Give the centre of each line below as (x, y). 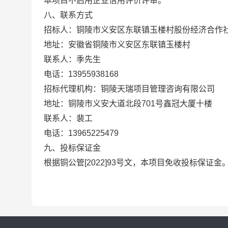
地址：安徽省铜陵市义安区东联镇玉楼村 (117, 45)
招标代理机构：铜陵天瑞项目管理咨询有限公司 (129, 89)
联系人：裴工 (68, 118)
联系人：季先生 (72, 59)
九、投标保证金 (72, 148)
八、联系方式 (68, 15)
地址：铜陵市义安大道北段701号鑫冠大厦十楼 (128, 104)
